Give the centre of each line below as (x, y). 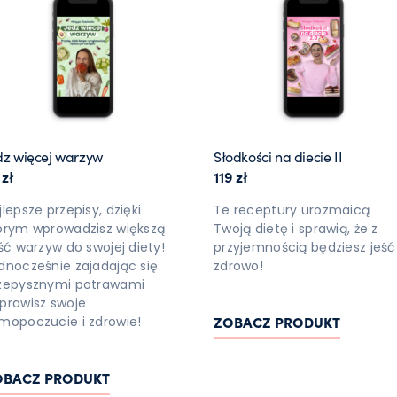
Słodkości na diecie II (278, 156)
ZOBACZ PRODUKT (277, 321)
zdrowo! (239, 265)
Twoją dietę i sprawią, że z (296, 228)
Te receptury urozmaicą (292, 210)
